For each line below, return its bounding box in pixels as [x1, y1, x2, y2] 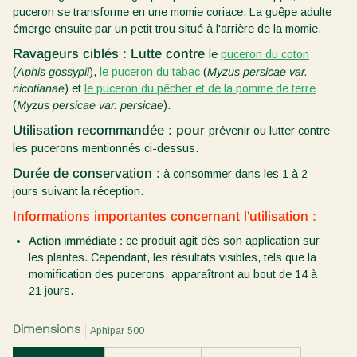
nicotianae [13, 82, 65, 96]
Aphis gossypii [17, 65, 89, 79]
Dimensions [13, 324, 80, 336]
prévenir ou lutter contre [209, 124, 330, 138]
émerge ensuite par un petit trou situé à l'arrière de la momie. [13, 22, 324, 36]
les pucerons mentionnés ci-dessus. [13, 142, 198, 155]
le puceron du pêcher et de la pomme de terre [84, 82, 316, 96]
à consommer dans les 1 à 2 [160, 167, 308, 181]
